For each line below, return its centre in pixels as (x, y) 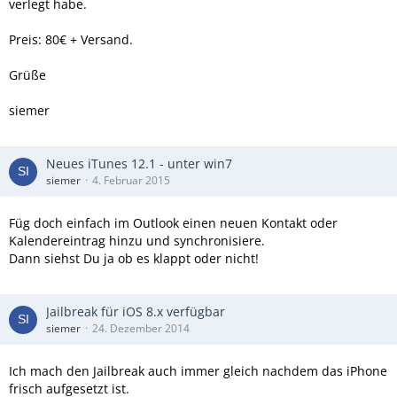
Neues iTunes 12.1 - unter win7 (139, 163)
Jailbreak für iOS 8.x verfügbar (136, 311)
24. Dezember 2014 (141, 328)
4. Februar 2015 (131, 180)
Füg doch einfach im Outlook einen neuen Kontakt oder (173, 223)
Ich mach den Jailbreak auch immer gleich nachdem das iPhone (198, 371)
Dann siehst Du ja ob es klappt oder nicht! (134, 258)
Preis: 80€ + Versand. (71, 39)
